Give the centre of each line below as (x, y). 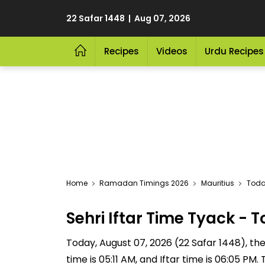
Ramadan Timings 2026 (144, 183)
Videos (172, 51)
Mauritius (218, 183)
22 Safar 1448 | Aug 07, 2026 (128, 18)
